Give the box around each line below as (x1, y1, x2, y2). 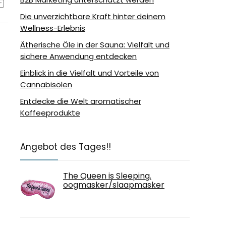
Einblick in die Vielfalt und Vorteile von (20, 68, 159, 78)
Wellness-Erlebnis (20, 23, 85, 33)
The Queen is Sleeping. (63, 170, 151, 182)
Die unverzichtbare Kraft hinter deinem (20, 11, 165, 22)
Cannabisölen (20, 79, 72, 90)
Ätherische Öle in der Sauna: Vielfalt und (20, 39, 169, 50)
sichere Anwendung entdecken (20, 51, 137, 62)
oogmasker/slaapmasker (63, 179, 164, 191)
